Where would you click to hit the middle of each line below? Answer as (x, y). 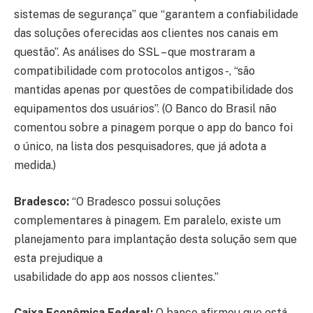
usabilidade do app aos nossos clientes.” (116, 277)
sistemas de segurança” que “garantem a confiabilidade (156, 15)
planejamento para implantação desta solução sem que (155, 239)
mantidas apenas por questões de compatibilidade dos (154, 90)
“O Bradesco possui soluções (145, 201)
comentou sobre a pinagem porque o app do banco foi (153, 128)
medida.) (35, 166)
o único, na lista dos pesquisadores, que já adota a (140, 147)
